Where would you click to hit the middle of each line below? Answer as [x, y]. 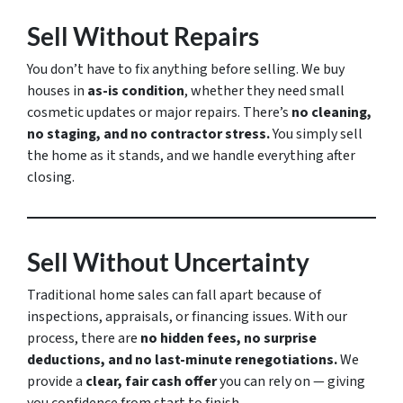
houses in [57, 91]
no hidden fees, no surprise [228, 339]
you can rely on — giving [291, 382]
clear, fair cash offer [151, 382]
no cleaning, [331, 113]
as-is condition [136, 91]
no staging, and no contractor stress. [148, 134]
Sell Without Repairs [143, 36]
